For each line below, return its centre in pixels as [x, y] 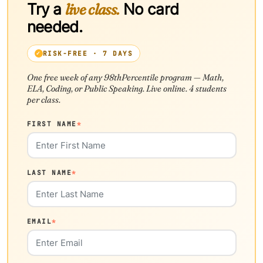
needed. [54, 26]
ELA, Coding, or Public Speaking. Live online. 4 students [127, 89]
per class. [43, 100]
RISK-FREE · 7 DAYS [88, 54]
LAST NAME [49, 173]
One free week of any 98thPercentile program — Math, [125, 77]
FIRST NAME [52, 124]
